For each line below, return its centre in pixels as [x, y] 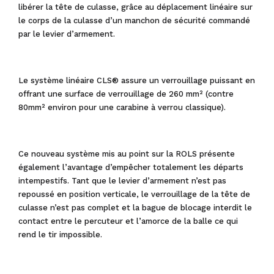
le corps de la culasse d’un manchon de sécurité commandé [134, 20]
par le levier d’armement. [67, 34]
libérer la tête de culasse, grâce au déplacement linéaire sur [135, 7]
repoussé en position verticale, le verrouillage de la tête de [134, 194]
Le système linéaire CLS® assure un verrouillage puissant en [137, 80]
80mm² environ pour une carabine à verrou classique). [122, 107]
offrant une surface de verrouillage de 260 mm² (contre [126, 94]
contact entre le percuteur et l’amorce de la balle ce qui [128, 221]
